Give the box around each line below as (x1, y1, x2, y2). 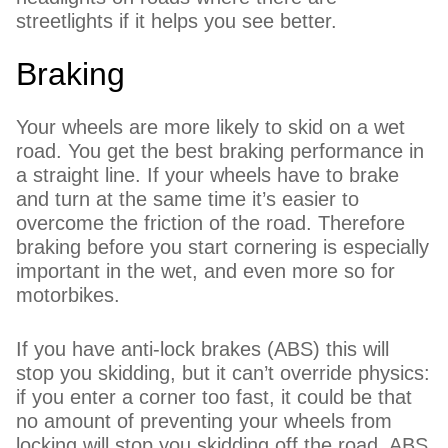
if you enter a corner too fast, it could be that (16, 386, 413, 408)
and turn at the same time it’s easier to (16, 188, 360, 210)
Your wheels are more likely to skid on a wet (16, 116, 406, 138)
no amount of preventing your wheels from (16, 410, 393, 432)
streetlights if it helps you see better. (16, 10, 338, 32)
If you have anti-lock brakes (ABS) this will (16, 338, 390, 360)
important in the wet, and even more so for (16, 260, 396, 282)
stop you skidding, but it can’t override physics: (16, 362, 431, 384)
